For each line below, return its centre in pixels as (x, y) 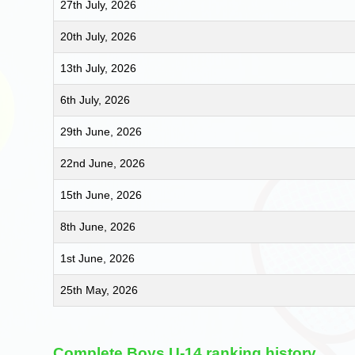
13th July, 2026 (99, 68)
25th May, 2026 (99, 290)
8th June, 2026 (98, 226)
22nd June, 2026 (103, 163)
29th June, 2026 (101, 131)
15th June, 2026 (101, 195)
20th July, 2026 (99, 36)
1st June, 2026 (98, 258)
